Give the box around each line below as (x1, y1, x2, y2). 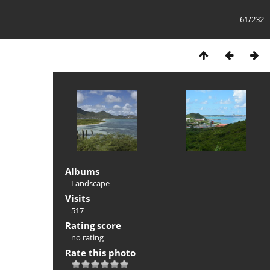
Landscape (71, 178, 110, 189)
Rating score (65, 219, 121, 231)
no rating (71, 232, 104, 243)
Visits (65, 192, 90, 204)
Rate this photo (65, 246, 136, 259)
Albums (65, 165, 99, 177)
